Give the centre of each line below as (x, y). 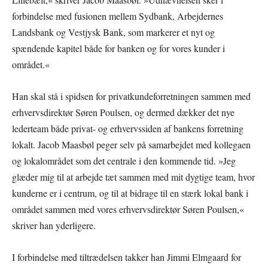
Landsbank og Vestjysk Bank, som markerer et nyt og (113, 32)
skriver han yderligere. (54, 225)
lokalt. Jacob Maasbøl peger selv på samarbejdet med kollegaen (131, 144)
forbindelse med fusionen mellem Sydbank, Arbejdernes (118, 16)
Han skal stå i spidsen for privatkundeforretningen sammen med (131, 96)
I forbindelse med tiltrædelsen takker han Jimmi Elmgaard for (127, 257)
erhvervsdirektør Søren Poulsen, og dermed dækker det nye (123, 112)
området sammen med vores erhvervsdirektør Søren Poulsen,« (128, 209)
